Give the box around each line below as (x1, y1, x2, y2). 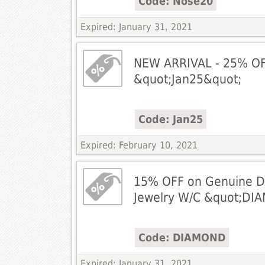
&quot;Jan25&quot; (133, 72, 241, 87)
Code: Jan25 (138, 113, 203, 126)
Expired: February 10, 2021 (80, 140, 198, 151)
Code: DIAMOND (138, 231, 225, 244)
